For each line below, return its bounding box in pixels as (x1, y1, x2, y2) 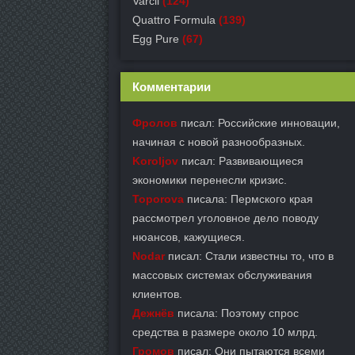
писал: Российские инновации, (177, 116, 340, 129)
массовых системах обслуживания (132, 269, 312, 281)
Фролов (132, 116, 177, 129)
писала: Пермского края (184, 193, 313, 205)
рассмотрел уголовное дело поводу (132, 212, 319, 224)
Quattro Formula (132, 13, 216, 26)
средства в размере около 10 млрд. (132, 326, 318, 338)
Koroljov (132, 155, 178, 167)
